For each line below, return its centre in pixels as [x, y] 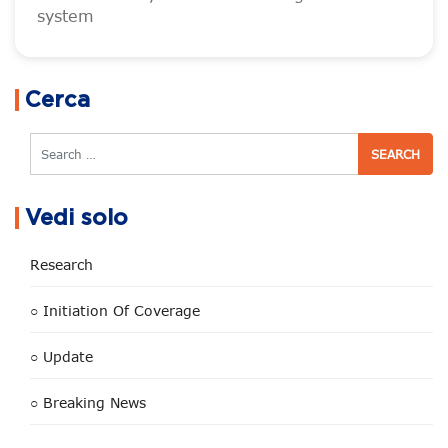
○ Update [61, 356]
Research [61, 264]
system [65, 16]
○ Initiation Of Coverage [115, 310]
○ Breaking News [88, 402]
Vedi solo [76, 218]
